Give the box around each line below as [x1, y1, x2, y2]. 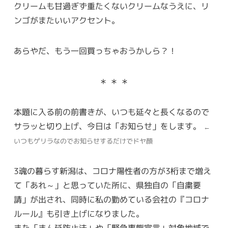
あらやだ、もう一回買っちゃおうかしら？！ [13, 45, 177, 57]
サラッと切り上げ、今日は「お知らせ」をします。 [13, 121, 204, 132]
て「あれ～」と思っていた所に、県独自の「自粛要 [13, 180, 201, 191]
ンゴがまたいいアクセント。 [13, 15, 120, 26]
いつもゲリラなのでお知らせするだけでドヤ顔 [13, 136, 153, 146]
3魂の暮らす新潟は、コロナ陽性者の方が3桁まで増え [13, 165, 211, 177]
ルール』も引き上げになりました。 [13, 208, 144, 220]
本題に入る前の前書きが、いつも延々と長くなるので [13, 106, 209, 118]
